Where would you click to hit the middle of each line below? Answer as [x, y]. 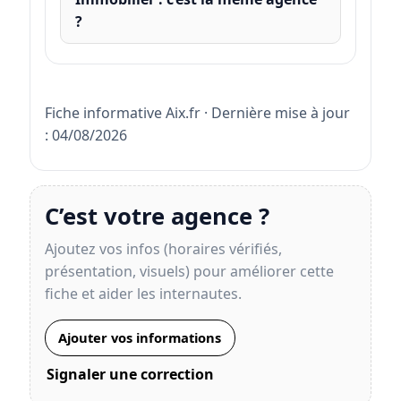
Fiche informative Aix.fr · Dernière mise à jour [197, 113]
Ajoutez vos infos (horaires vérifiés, [163, 249]
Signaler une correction [131, 375]
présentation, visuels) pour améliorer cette [189, 272]
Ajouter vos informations [140, 338]
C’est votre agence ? [157, 216]
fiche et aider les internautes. [143, 294]
